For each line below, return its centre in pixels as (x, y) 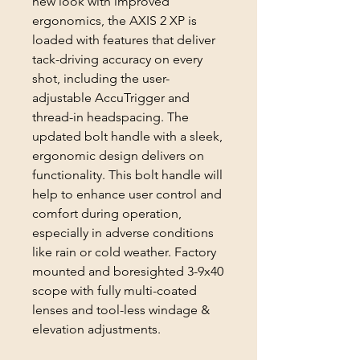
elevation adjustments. (98, 329)
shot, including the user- (101, 79)
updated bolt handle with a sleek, (127, 137)
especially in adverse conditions (123, 233)
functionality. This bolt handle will (127, 175)
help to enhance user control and (127, 194)
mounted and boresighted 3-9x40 (128, 272)
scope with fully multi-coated (115, 291)
